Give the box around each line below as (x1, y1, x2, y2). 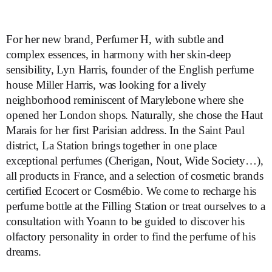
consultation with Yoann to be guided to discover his (6, 214, 245, 228)
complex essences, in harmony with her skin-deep (6, 47, 231, 61)
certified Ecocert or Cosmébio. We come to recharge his (6, 184, 257, 197)
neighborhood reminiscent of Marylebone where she (6, 93, 243, 106)
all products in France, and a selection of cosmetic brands (6, 169, 263, 182)
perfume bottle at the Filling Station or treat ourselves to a (6, 199, 265, 212)
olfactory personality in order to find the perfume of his (6, 229, 256, 243)
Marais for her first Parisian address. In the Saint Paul (6, 123, 245, 137)
